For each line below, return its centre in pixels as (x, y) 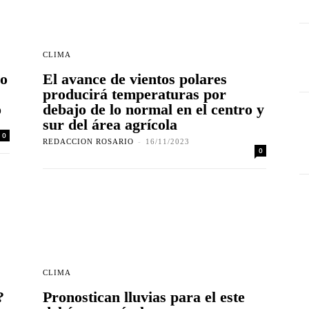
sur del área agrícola (110, 125)
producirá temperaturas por (134, 94)
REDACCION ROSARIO (88, 142)
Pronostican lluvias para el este (144, 297)
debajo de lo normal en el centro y (153, 110)
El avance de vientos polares (135, 79)
